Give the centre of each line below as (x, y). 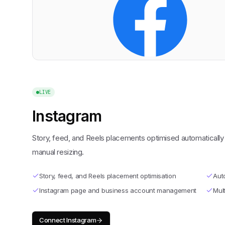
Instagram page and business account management (118, 190)
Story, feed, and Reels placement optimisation (108, 176)
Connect (53, 220)
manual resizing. (58, 152)
